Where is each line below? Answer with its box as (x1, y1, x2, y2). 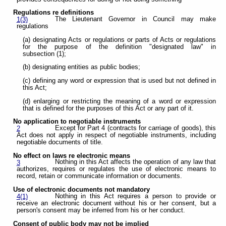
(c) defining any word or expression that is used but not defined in (23, 77, 216, 84)
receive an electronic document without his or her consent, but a (16, 199, 216, 207)
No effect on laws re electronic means (13, 152, 131, 159)
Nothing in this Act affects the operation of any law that (54, 158, 216, 166)
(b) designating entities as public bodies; (23, 64, 141, 71)
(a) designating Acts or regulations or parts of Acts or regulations (23, 36, 216, 43)
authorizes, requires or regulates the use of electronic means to (16, 165, 216, 173)
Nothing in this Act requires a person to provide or (54, 192, 216, 200)
